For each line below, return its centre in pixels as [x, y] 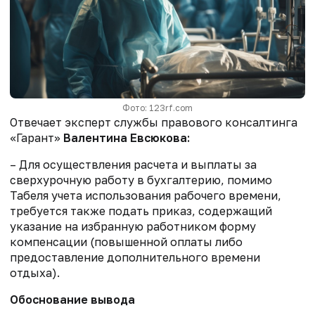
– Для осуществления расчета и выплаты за [133, 164]
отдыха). [35, 272]
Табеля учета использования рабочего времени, [146, 195]
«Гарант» [37, 137]
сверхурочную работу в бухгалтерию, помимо [141, 180]
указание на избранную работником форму [133, 226]
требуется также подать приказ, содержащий [141, 211]
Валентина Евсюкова [125, 137]
